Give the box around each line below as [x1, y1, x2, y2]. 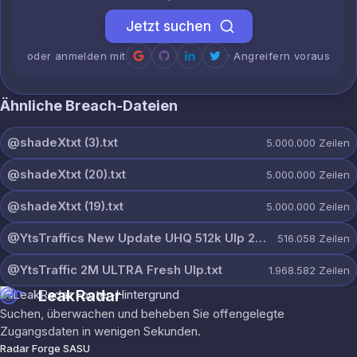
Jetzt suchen [125, 18, 211, 34]
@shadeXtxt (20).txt [7, 167, 126, 182]
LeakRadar [38, 286, 122, 305]
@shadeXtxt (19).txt [7, 198, 124, 214]
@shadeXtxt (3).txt [7, 135, 118, 150]
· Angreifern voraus [227, 49, 331, 62]
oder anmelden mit [26, 49, 126, 62]
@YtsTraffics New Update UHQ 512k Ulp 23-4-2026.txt [255, 230, 266, 245]
